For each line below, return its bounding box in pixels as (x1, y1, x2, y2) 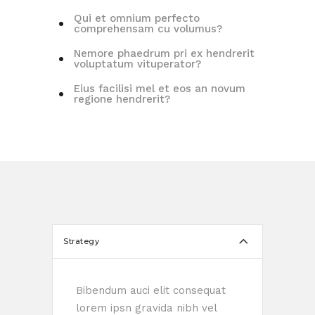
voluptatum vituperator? (74, 57, 201, 70)
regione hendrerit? (74, 92, 170, 105)
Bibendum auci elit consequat (76, 284, 226, 297)
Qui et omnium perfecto (74, 11, 200, 25)
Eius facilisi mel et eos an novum (74, 82, 245, 95)
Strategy (63, 236, 99, 246)
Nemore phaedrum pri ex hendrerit (74, 46, 255, 60)
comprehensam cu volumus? (74, 22, 222, 35)
